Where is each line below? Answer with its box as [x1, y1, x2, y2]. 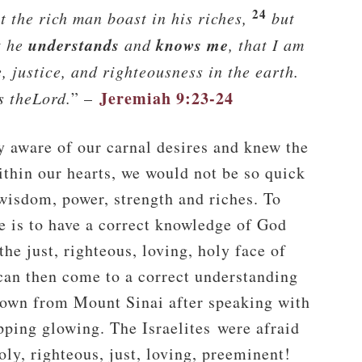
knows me [151, 33, 229, 56]
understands [28, 33, 124, 56]
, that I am [229, 34, 305, 55]
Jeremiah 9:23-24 [99, 86, 234, 110]
